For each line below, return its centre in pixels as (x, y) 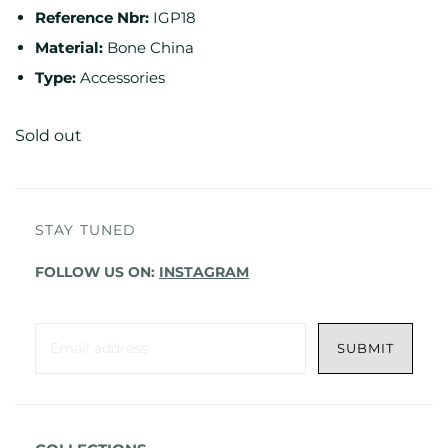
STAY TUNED (86, 229)
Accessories (122, 77)
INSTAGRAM (204, 271)
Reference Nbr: (92, 17)
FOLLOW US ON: (97, 271)
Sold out (48, 135)
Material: (69, 47)
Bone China (150, 47)
